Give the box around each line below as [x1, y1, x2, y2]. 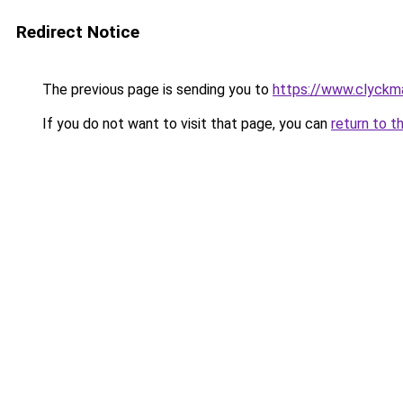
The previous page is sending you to [39, 81, 273, 98]
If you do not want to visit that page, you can [39, 115, 331, 132]
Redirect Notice [16, 22, 139, 42]
